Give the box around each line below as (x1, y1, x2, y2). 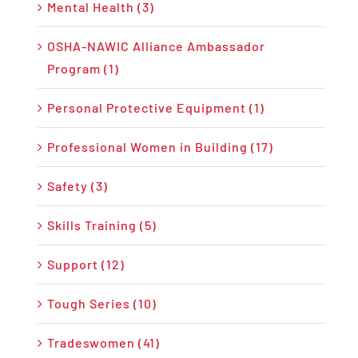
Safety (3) (47, 178, 108, 194)
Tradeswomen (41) (47, 335, 160, 351)
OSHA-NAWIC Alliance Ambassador (47, 38, 265, 54)
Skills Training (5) (47, 217, 157, 233)
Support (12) (47, 257, 125, 272)
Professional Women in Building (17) (47, 139, 273, 155)
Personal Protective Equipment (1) (47, 100, 265, 116)
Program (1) (47, 61, 119, 77)
